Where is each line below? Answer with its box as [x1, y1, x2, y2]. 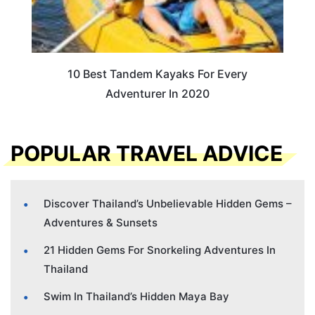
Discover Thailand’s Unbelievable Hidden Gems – [44, 196, 292, 210]
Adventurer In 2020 [105, 86, 210, 101]
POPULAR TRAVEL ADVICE [11, 140, 283, 166]
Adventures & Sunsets [44, 215, 157, 229]
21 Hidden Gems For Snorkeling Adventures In [44, 243, 276, 257]
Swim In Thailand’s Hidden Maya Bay [44, 289, 229, 303]
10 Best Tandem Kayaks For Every [67, 67, 247, 82]
